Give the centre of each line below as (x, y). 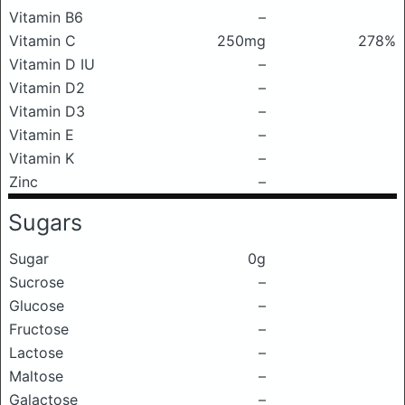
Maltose (36, 376)
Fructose (39, 329)
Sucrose (37, 282)
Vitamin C (42, 41)
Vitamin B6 (46, 17)
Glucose (37, 306)
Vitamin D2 (47, 88)
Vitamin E (42, 135)
